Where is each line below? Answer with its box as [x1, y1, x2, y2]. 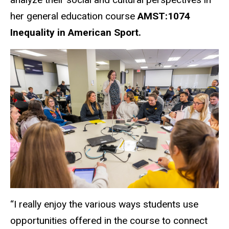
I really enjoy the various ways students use [14, 198, 198, 211]
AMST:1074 [138, 10, 190, 22]
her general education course [10, 10, 138, 22]
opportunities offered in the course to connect [10, 215, 208, 227]
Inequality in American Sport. [10, 26, 144, 38]
